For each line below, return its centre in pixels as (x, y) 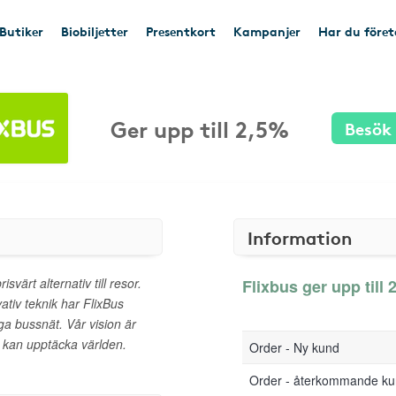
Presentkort (181, 31)
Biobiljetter (95, 31)
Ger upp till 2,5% (200, 128)
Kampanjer (267, 31)
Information (300, 237)
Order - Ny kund (294, 347)
